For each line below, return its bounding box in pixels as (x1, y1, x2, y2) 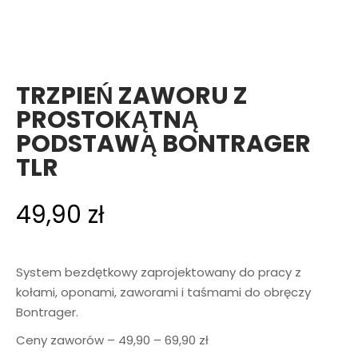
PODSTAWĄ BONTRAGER (16, 126, 311, 161)
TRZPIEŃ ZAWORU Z (16, 78, 248, 113)
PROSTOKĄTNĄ (16, 102, 199, 137)
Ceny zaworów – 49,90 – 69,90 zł (16, 331, 209, 348)
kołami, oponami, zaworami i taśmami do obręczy (16, 283, 311, 300)
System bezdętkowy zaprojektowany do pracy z (16, 263, 301, 280)
